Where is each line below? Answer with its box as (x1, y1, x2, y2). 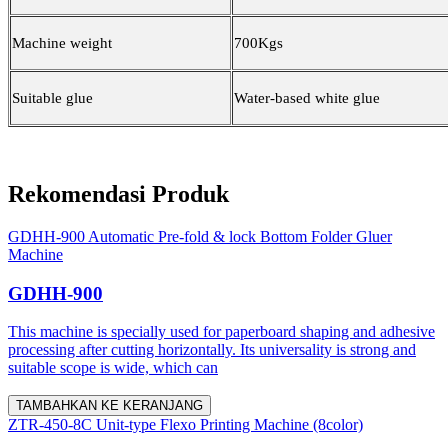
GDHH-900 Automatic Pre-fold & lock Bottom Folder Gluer (8, 227, 392, 245)
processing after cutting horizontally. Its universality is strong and (8, 341, 416, 359)
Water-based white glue (234, 90, 380, 107)
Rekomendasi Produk (8, 181, 229, 208)
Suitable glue (12, 90, 93, 107)
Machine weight (12, 35, 112, 52)
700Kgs (234, 35, 283, 52)
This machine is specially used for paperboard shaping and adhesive (8, 323, 435, 341)
